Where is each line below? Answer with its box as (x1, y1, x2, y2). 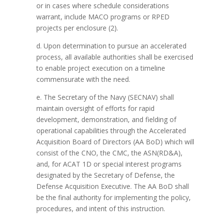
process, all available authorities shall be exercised (36, 52, 193, 62)
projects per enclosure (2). (36, 23, 118, 32)
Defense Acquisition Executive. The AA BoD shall (36, 182, 189, 191)
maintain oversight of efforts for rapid (36, 104, 155, 113)
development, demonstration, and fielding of (36, 115, 176, 124)
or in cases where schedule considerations (36, 1, 169, 10)
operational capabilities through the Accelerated (36, 126, 186, 135)
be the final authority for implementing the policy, (36, 193, 191, 202)
